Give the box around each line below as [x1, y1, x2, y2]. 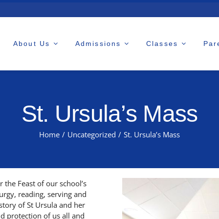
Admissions [75, 40, 121, 48]
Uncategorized [67, 129, 116, 139]
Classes [146, 40, 178, 48]
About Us [13, 40, 50, 48]
